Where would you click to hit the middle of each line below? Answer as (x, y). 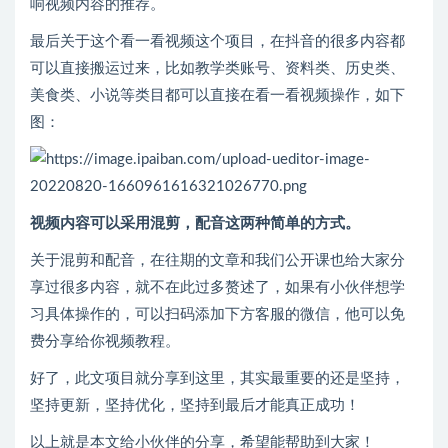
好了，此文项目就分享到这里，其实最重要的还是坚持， (217, 379)
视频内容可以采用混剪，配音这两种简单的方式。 (195, 224)
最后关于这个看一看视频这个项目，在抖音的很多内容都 (217, 42)
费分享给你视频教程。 (105, 342)
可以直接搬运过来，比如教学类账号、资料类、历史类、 (217, 69)
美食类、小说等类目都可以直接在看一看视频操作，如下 (217, 96)
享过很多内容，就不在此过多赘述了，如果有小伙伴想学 (217, 288)
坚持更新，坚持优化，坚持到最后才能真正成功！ (195, 406)
